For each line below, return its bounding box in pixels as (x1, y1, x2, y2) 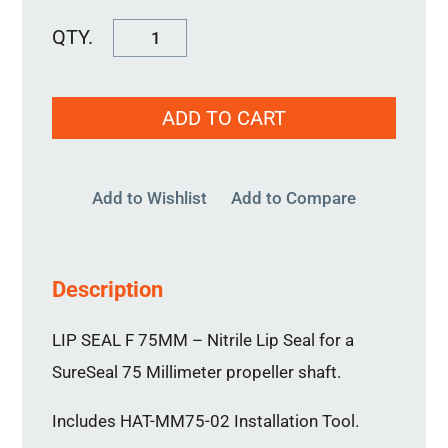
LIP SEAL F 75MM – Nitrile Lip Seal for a (52, 329, 355, 350)
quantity (112, 151, 174, 172)
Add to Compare (231, 187, 356, 208)
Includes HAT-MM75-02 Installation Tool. (52, 410, 360, 431)
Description (52, 276, 164, 302)
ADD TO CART (162, 105, 286, 130)
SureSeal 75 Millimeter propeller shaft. (52, 361, 342, 382)
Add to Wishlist (92, 187, 207, 208)
